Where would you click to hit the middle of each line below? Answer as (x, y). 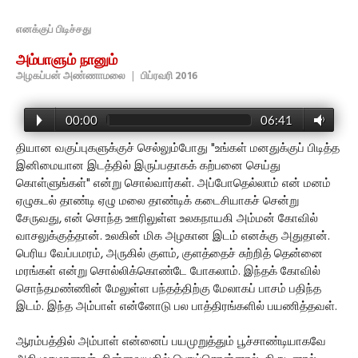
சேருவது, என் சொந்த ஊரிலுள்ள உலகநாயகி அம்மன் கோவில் (167, 219)
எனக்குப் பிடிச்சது (54, 30)
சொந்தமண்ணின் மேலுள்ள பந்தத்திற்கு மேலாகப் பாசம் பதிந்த (169, 290)
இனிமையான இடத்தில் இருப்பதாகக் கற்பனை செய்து (148, 167)
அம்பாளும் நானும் (67, 62)
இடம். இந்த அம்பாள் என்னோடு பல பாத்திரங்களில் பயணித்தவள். (177, 307)
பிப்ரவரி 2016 (169, 77)
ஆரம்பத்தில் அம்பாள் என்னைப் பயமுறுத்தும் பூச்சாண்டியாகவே (171, 342)
